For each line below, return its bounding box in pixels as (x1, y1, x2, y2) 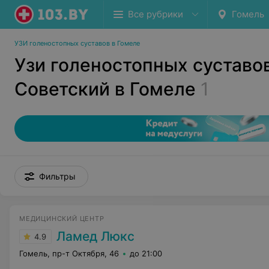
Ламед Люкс (56, 229, 134, 244)
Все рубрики (128, 8, 183, 20)
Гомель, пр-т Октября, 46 (19, 249, 119, 258)
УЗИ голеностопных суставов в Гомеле (14, 39, 140, 47)
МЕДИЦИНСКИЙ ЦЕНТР (19, 214, 104, 223)
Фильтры (39, 171, 76, 181)
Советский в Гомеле (14, 78, 196, 100)
